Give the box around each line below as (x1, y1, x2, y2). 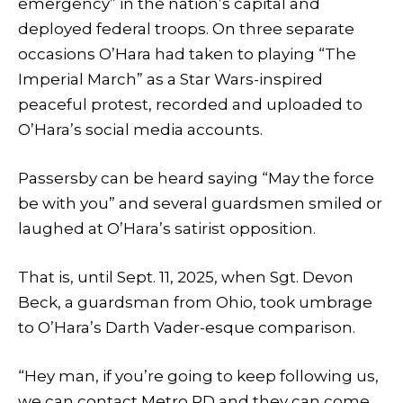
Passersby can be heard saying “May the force (18, 168, 374, 187)
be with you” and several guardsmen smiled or (18, 193, 382, 212)
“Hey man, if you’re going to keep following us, (18, 367, 379, 386)
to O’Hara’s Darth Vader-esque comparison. (18, 318, 355, 336)
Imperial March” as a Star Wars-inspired (18, 69, 323, 88)
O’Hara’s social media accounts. (18, 120, 263, 139)
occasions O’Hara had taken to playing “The (18, 44, 356, 63)
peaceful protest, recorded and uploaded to (18, 94, 363, 113)
